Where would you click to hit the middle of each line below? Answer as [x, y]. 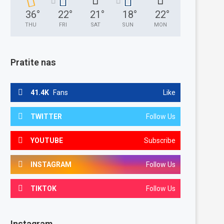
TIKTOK [43, 188]
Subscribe [160, 140]
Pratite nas [33, 62]
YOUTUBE [47, 140]
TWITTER [46, 116]
